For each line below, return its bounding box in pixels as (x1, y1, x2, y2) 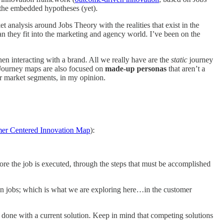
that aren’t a (166, 64, 205, 73)
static (171, 55, 187, 64)
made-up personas (105, 64, 166, 73)
